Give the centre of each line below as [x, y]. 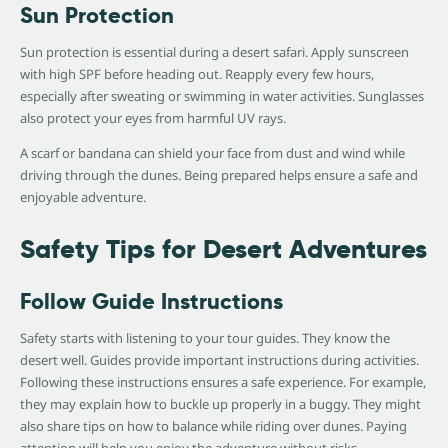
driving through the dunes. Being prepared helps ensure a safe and [219, 175]
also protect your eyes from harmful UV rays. [153, 118]
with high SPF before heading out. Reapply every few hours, [197, 74]
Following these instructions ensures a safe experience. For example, [223, 382]
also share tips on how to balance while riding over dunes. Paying [213, 426]
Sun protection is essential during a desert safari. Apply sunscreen [214, 52]
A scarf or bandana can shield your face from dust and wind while [212, 153]
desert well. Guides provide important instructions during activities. [219, 360]
